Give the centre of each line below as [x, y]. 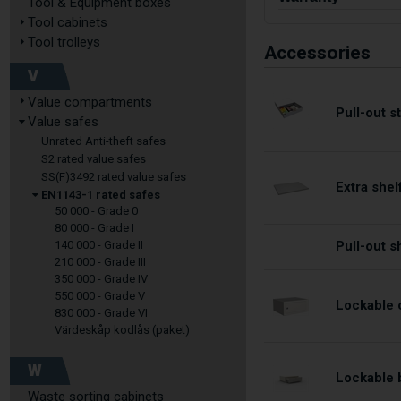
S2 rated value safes [94, 159]
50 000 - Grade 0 [96, 211]
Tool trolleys [64, 42]
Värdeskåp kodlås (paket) [122, 330]
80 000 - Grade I [94, 228]
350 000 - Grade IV [101, 279]
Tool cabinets [68, 22]
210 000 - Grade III [100, 262]
